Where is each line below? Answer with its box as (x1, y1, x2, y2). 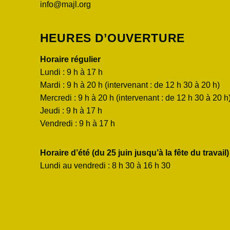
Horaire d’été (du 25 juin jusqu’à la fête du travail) (40, 148, 229, 158)
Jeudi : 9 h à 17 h (40, 106, 102, 116)
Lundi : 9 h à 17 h (40, 68, 103, 77)
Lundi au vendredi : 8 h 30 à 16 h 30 (40, 161, 170, 170)
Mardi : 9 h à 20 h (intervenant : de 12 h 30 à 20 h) (40, 81, 220, 90)
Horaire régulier (40, 55, 101, 64)
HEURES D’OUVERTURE (40, 31, 185, 45)
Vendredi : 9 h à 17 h (40, 119, 115, 128)
